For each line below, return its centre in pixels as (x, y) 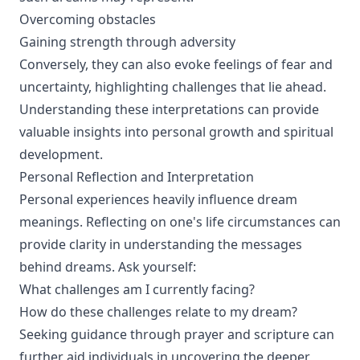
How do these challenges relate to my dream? (158, 312)
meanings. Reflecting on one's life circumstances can (180, 222)
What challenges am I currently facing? (137, 289)
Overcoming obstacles (88, 19)
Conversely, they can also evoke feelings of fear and (176, 64)
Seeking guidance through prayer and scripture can (177, 334)
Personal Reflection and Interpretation (137, 177)
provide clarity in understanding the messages (161, 244)
